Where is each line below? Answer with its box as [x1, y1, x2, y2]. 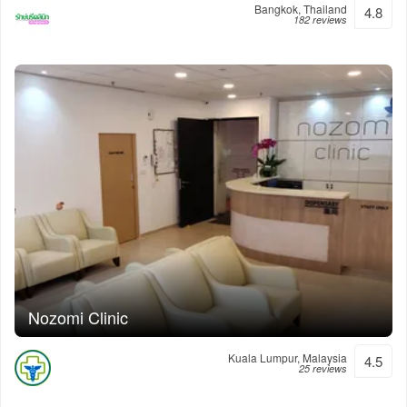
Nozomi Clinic [28, 305, 128, 329]
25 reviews [299, 362, 347, 375]
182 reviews [293, 13, 347, 26]
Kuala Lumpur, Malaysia [228, 350, 347, 365]
